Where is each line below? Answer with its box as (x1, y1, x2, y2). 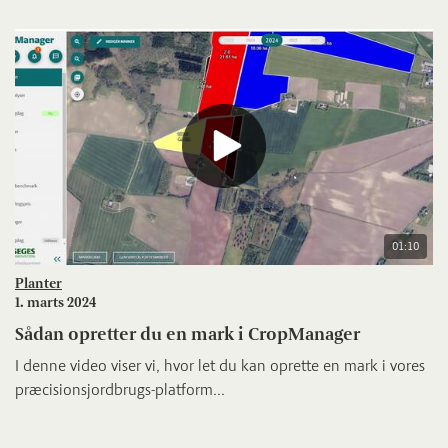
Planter (15, 275, 62, 293)
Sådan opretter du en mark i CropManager (15, 323, 360, 346)
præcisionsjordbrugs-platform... (15, 380, 225, 400)
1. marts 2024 (15, 294, 96, 312)
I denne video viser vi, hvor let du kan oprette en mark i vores (15, 356, 425, 376)
